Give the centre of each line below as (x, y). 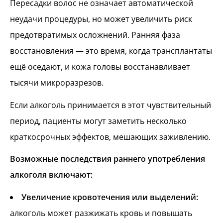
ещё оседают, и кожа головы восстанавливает (100, 66)
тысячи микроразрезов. (57, 82)
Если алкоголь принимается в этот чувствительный (111, 105)
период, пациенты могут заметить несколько (98, 121)
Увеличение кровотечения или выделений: (110, 197)
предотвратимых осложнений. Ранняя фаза (95, 35)
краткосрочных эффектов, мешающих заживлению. (110, 137)
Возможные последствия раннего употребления (108, 159)
